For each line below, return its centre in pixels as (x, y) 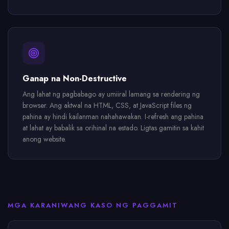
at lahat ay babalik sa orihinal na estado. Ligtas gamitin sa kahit (113, 128)
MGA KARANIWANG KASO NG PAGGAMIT (93, 205)
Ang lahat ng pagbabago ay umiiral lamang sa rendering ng (111, 94)
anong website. (44, 139)
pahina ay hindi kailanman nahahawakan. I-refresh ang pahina (113, 117)
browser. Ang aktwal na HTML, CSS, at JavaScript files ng (107, 105)
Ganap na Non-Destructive (75, 78)
